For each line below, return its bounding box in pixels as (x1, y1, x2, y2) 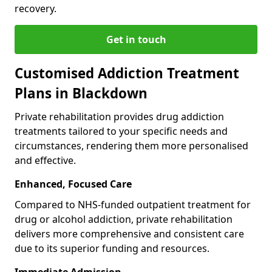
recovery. (15, 1, 56, 15)
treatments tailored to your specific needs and (15, 124, 228, 138)
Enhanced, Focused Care (15, 177, 132, 191)
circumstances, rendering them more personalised (15, 138, 248, 152)
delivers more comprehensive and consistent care (15, 226, 244, 240)
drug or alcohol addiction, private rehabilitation (15, 212, 233, 226)
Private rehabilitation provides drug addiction (15, 109, 224, 123)
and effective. (15, 153, 76, 167)
